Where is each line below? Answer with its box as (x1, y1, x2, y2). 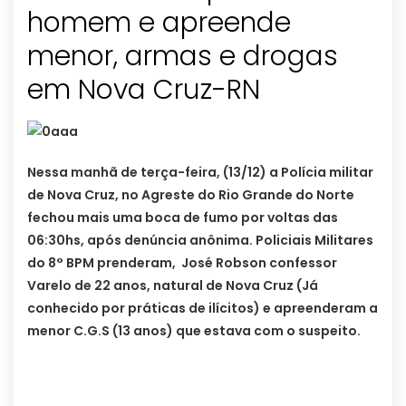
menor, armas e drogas (27, 37, 338, 76)
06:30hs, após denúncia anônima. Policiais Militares (27, 231, 373, 250)
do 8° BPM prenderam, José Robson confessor (27, 254, 337, 273)
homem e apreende (27, 4, 291, 43)
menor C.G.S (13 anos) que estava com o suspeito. (27, 322, 361, 341)
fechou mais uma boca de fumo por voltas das (27, 208, 338, 227)
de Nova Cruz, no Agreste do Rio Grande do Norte (27, 186, 354, 205)
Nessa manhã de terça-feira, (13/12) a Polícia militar (27, 163, 373, 182)
